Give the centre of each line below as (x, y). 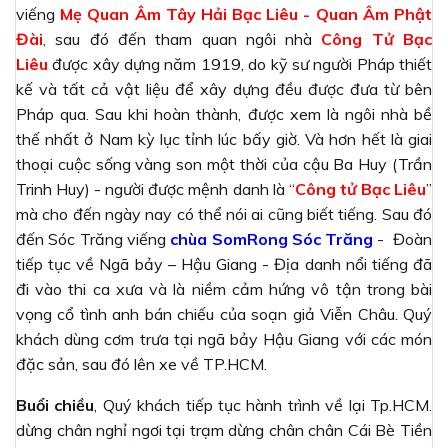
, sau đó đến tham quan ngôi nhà (182, 39)
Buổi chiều (55, 405)
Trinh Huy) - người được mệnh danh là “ (155, 189)
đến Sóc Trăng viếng (93, 239)
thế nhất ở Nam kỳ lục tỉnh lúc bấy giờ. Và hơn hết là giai (224, 139)
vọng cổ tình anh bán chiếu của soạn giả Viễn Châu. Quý (224, 314)
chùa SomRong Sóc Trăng (272, 239)
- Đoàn (403, 239)
